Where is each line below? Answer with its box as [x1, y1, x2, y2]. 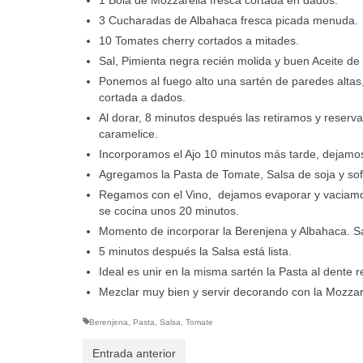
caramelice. [99, 126, 158, 140]
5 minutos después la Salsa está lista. [99, 244, 292, 258]
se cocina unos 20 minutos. [99, 203, 239, 217]
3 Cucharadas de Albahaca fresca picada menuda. [99, 13, 358, 27]
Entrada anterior [92, 346, 176, 360]
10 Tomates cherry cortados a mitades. [99, 33, 299, 47]
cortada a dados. [99, 90, 186, 104]
